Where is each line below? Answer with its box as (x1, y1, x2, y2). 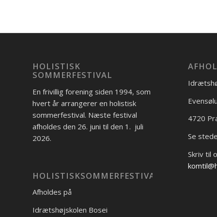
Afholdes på (32, 187, 72, 197)
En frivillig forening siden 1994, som (32, 86, 151, 96)
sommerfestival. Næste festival (32, 109, 137, 120)
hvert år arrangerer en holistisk (32, 98, 136, 108)
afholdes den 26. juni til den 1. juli (32, 121, 143, 131)
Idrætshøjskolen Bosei (32, 205, 108, 215)
